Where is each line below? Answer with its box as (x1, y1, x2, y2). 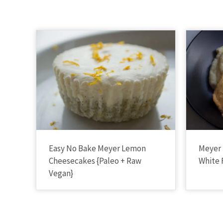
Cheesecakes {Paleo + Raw (49, 155, 141, 166)
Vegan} (49, 167, 73, 179)
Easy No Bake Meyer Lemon (49, 142, 146, 154)
